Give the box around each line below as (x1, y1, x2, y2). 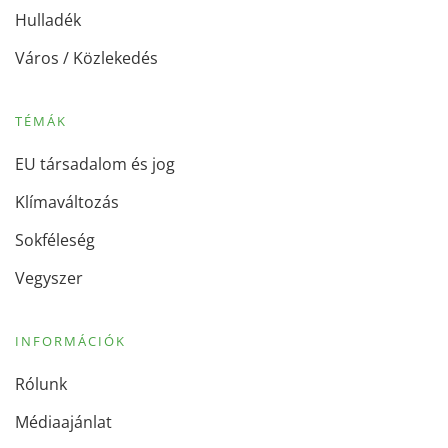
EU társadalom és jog (15, 153, 175, 176)
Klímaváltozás (15, 191, 119, 214)
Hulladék (15, 9, 81, 32)
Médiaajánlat (15, 411, 112, 434)
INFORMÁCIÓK (15, 332, 126, 351)
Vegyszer (15, 267, 83, 290)
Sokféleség (15, 229, 95, 252)
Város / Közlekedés (15, 47, 158, 70)
